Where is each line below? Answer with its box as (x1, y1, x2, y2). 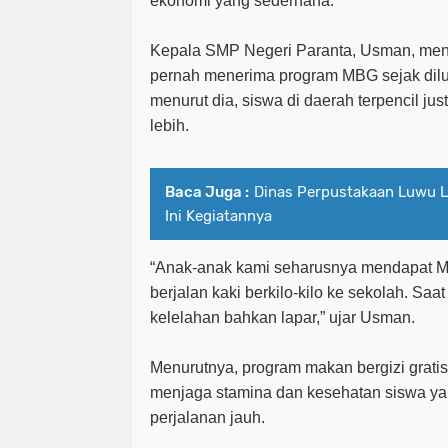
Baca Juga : (165, 182, 249, 201)
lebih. (150, 116, 189, 134)
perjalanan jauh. (150, 408, 265, 426)
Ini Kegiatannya (165, 206, 272, 225)
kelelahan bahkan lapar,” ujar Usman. (150, 308, 415, 326)
